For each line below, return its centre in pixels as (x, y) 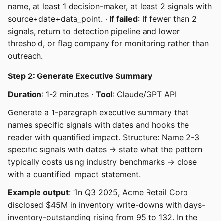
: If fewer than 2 (167, 18)
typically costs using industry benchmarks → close (102, 162)
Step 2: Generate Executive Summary (80, 76)
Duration (25, 94)
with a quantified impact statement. (74, 174)
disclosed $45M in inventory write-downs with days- (107, 204)
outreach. (25, 55)
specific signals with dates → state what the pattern (105, 149)
